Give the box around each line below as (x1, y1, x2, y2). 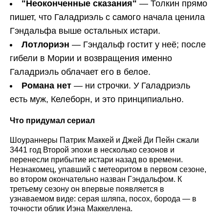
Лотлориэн (22, 39, 69, 49)
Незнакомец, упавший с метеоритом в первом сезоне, (10, 165, 206, 174)
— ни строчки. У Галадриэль (71, 80, 190, 90)
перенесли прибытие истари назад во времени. (10, 155, 183, 164)
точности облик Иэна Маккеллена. (10, 204, 132, 213)
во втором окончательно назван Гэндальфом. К (10, 175, 182, 183)
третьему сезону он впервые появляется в (10, 184, 164, 193)
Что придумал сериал (10, 116, 95, 125)
